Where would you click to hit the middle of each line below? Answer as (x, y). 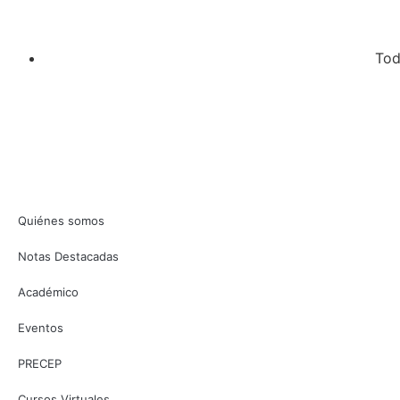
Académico (48, 292)
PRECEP (40, 363)
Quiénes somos (61, 220)
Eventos (41, 327)
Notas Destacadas (68, 256)
